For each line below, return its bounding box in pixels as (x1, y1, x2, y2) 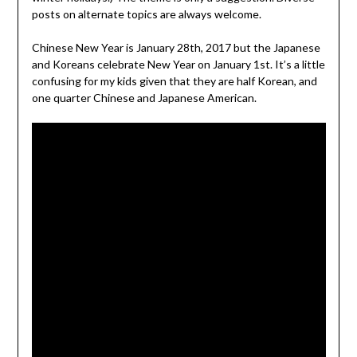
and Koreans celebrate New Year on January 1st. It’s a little (31, 57, 325, 72)
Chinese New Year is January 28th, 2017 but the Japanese (31, 41, 320, 55)
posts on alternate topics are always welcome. (31, 7, 261, 22)
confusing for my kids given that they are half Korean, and (31, 74, 317, 88)
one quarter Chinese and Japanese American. (31, 91, 257, 105)
